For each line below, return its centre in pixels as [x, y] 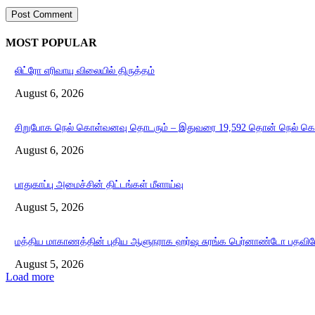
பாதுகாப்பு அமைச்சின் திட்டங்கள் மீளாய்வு [99, 185]
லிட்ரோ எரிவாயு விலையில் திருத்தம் [85, 71]
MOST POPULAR [51, 42]
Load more [30, 277]
